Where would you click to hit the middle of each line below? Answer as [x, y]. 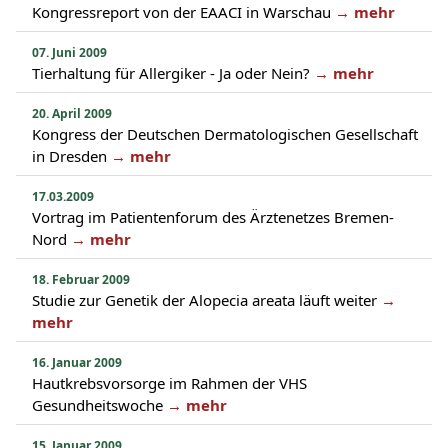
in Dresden [71, 156]
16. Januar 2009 [77, 362]
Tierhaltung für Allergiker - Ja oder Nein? [171, 73]
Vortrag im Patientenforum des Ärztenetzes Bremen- [213, 217]
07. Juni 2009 [69, 52]
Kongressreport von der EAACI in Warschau [181, 12]
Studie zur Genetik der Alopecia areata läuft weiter [204, 300]
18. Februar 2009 [81, 279]
